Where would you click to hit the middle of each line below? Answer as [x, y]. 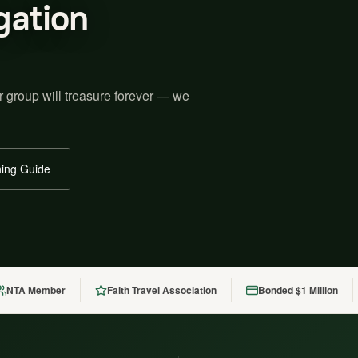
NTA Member [36, 290]
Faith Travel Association [162, 290]
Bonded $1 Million [298, 290]
